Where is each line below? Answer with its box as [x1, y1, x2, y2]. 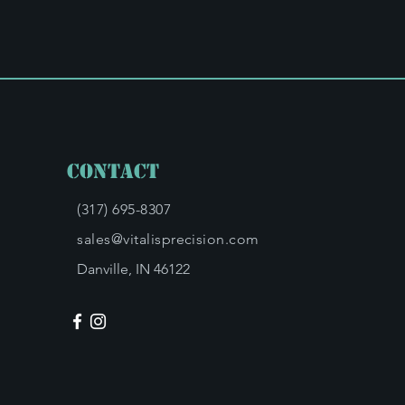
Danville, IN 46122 [77, 260, 191, 278]
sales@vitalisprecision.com [77, 231, 259, 248]
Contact [67, 159, 160, 184]
